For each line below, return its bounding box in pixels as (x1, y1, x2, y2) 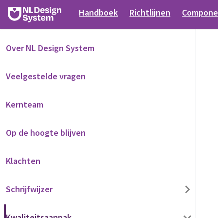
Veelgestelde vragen (6, 71, 86, 82)
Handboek (79, 7, 118, 18)
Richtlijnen (129, 7, 171, 18)
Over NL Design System (6, 42, 94, 54)
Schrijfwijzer (6, 183, 53, 195)
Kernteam (6, 99, 43, 110)
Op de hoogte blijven (6, 127, 86, 138)
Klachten (6, 155, 40, 166)
